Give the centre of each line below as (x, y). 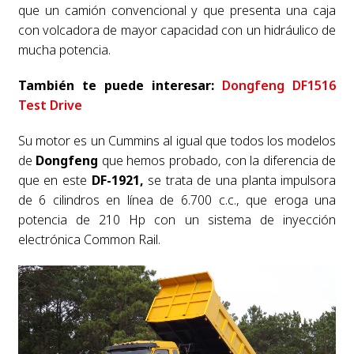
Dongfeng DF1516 (279, 85)
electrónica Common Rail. (89, 239)
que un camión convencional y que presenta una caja (177, 10)
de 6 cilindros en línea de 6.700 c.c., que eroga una (177, 200)
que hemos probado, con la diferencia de (217, 160)
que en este (55, 180)
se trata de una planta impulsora (240, 180)
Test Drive (50, 105)
